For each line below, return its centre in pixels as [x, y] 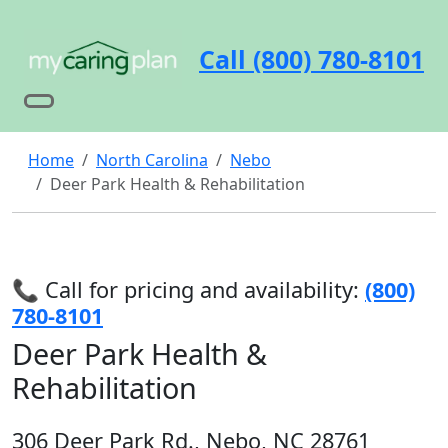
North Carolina [152, 160]
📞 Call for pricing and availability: [185, 289]
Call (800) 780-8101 [311, 58]
